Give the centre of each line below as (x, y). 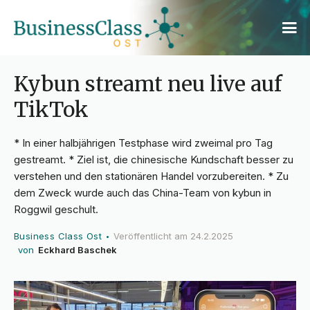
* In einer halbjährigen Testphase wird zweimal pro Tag (143, 143)
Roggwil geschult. (56, 210)
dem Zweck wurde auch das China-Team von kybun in (143, 193)
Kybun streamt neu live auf (148, 84)
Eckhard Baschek (77, 250)
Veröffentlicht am (151, 236)
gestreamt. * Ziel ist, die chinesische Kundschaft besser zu (154, 160)
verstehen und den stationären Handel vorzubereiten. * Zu (151, 176)
